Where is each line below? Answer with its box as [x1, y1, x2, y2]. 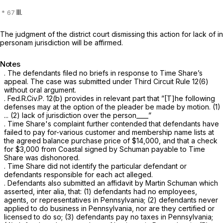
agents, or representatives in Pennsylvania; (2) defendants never [4, 196, 218, 205]
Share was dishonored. [4, 153, 80, 162]
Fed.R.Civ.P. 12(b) [7, 94, 63, 103]
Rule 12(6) [176, 77, 209, 86]
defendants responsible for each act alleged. [4, 170, 153, 179]
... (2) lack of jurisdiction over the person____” [4, 111, 151, 120]
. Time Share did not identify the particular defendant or [4, 162, 187, 171]
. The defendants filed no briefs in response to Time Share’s [4, 69, 203, 78]
